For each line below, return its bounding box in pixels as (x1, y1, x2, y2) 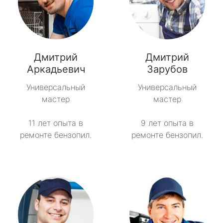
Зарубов (147, 63, 188, 76)
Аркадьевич (26, 63, 85, 76)
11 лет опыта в (28, 118, 83, 128)
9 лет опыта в (141, 118, 194, 128)
